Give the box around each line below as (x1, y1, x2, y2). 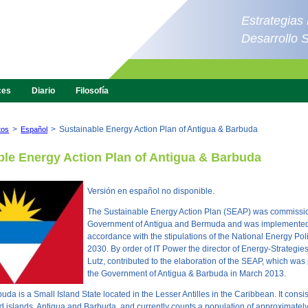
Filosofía (76, 86, 109, 96)
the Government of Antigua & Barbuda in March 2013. (87, 269, 287, 278)
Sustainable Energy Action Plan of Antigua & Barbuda (59, 124, 258, 134)
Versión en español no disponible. (87, 186, 215, 196)
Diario (32, 86, 56, 96)
